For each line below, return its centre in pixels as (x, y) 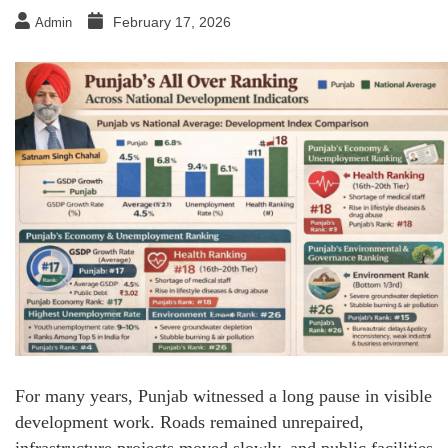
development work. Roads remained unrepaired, (189, 421)
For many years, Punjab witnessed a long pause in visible (223, 395)
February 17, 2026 (172, 22)
